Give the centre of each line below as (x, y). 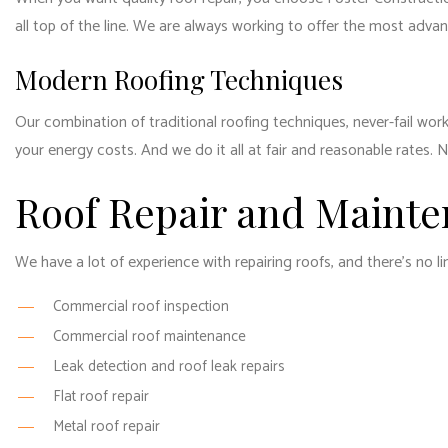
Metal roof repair (106, 426)
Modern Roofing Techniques (179, 79)
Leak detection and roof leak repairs (168, 366)
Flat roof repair (100, 396)
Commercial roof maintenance (149, 336)
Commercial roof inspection (140, 306)
